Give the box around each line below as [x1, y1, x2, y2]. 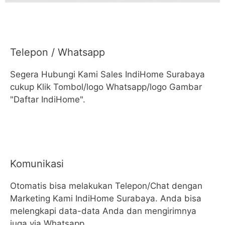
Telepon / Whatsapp [10, 46, 105, 59]
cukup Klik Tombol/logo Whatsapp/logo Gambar [10, 82, 202, 92]
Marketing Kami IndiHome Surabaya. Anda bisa [10, 193, 201, 203]
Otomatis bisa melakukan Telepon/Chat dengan [10, 180, 202, 191]
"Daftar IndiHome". [10, 94, 85, 105]
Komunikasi [10, 157, 64, 170]
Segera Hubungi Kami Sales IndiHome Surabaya [10, 69, 205, 80]
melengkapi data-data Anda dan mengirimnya [10, 205, 196, 216]
